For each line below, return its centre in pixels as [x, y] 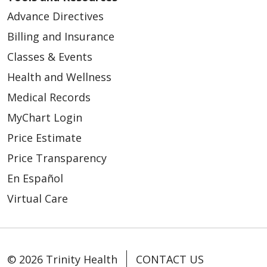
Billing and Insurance [61, 37]
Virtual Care [38, 199]
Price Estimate [44, 138]
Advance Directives [55, 16]
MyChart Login [45, 118]
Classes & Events [50, 57]
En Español [35, 178]
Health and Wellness [59, 77]
